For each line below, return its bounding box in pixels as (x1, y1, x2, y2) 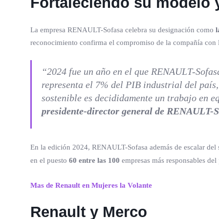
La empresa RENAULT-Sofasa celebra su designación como (30, 26, 216, 34)
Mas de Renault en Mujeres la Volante (30, 181, 152, 189)
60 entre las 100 (69, 156, 120, 164)
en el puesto (30, 156, 69, 164)
